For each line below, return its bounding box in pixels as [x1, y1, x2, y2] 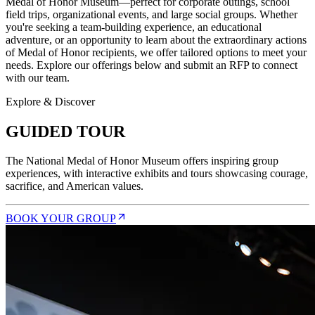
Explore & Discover [6, 95, 95, 108]
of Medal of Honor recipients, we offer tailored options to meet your [6, 46, 307, 58]
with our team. [6, 71, 70, 84]
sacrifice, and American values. [6, 180, 143, 193]
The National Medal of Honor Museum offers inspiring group [6, 155, 278, 167]
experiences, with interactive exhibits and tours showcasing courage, [6, 167, 308, 180]
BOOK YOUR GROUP [6, 212, 116, 225]
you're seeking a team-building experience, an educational [6, 20, 262, 33]
